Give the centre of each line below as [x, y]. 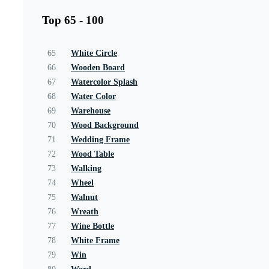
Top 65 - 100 [73, 20]
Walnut [84, 197]
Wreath [85, 211]
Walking [86, 168]
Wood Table [92, 154]
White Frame [95, 240]
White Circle [94, 53]
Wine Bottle [92, 226]
